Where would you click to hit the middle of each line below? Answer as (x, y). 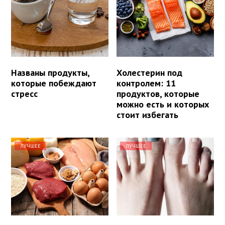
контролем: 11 (146, 83)
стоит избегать (148, 115)
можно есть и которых (163, 104)
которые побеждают (54, 83)
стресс (24, 93)
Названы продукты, (50, 72)
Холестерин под (150, 72)
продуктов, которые (158, 93)
